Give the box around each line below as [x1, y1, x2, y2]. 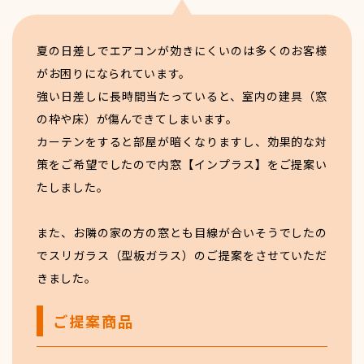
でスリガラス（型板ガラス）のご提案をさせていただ [37, 247, 327, 264]
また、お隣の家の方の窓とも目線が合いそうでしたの [37, 224, 327, 241]
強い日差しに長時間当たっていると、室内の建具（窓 [37, 88, 327, 105]
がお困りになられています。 [37, 65, 192, 82]
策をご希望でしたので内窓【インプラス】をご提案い [37, 156, 327, 173]
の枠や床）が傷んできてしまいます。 [37, 110, 238, 128]
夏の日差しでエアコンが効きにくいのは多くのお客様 [37, 42, 327, 59]
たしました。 [37, 179, 109, 196]
